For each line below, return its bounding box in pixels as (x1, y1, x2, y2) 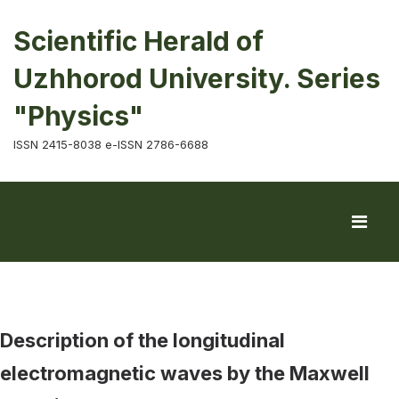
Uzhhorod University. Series (13, 62, 380, 94)
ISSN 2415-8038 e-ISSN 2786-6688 (13, 137, 208, 151)
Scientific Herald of (13, 25, 264, 57)
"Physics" (13, 100, 143, 132)
